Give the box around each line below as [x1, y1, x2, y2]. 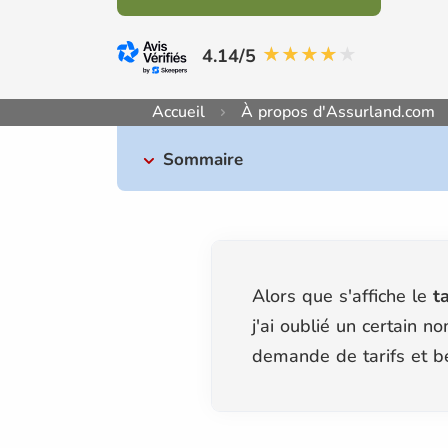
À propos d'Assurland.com [241, 100, 435, 123]
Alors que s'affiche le [252, 283, 433, 308]
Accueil [152, 100, 205, 123]
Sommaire [163, 147, 243, 171]
